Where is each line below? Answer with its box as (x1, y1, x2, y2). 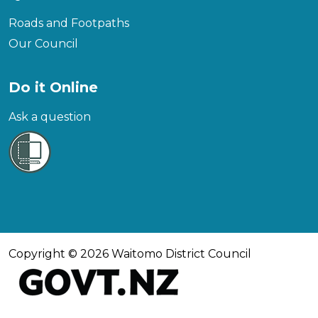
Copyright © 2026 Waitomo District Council (9, 247, 251, 261)
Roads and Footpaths (9, 16, 129, 31)
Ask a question (9, 110, 91, 124)
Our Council (9, 37, 78, 51)
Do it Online (9, 79, 98, 97)
